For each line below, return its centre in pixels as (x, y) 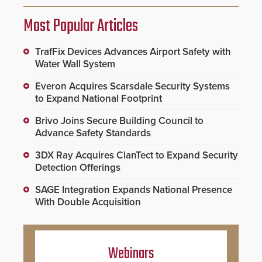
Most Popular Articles (81, 27)
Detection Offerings (78, 168)
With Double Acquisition (88, 202)
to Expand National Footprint (99, 99)
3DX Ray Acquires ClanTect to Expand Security (137, 156)
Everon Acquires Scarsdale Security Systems (132, 87)
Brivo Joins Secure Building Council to (119, 121)
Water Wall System (75, 64)
